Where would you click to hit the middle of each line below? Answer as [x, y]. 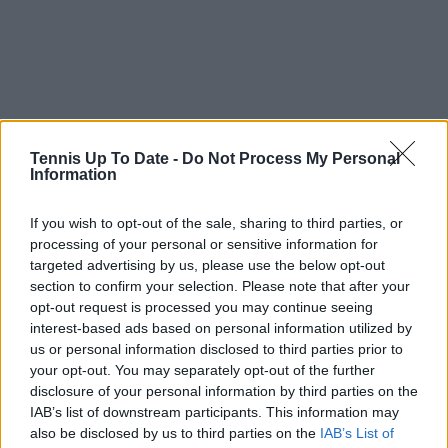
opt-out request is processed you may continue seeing [201, 307]
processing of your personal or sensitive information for [204, 244]
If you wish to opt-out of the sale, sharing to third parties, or [216, 223]
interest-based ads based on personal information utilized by [221, 328]
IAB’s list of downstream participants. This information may [214, 412]
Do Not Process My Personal [291, 158]
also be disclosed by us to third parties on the [175, 433]
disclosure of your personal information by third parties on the [224, 391]
